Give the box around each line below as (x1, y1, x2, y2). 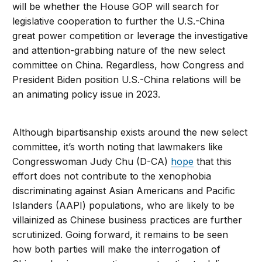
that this (194, 156, 232, 168)
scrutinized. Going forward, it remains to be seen (12, 229, 229, 241)
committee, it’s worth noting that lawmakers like (12, 141, 223, 153)
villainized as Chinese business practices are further (12, 214, 243, 226)
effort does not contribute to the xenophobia (12, 170, 212, 182)
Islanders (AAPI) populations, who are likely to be (12, 199, 235, 212)
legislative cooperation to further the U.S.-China (12, 15, 225, 27)
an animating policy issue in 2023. (12, 88, 161, 101)
